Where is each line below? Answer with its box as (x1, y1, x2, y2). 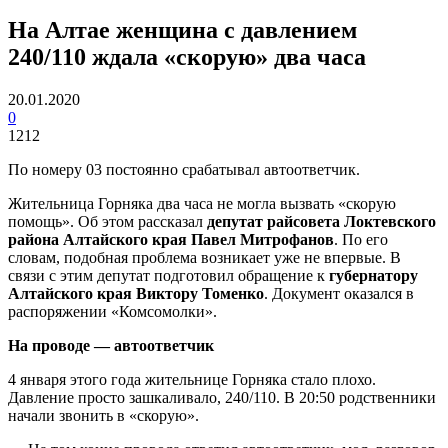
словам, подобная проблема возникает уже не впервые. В (8, 248, 401, 266)
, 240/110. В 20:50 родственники (217, 388, 436, 406)
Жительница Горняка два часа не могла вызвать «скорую (8, 194, 396, 212)
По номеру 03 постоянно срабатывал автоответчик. (8, 160, 360, 178)
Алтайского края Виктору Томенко (8, 284, 264, 302)
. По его (334, 230, 388, 248)
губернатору (329, 266, 418, 284)
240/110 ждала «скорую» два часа (8, 43, 366, 70)
